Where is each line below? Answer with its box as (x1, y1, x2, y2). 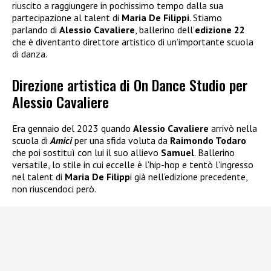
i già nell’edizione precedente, (130, 170, 247, 183)
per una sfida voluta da (72, 134, 170, 146)
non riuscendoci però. (12, 182, 96, 195)
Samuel (161, 146, 194, 158)
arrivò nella (209, 122, 257, 134)
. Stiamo (189, 11, 222, 24)
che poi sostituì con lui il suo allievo (12, 146, 161, 158)
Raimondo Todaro (170, 134, 246, 146)
